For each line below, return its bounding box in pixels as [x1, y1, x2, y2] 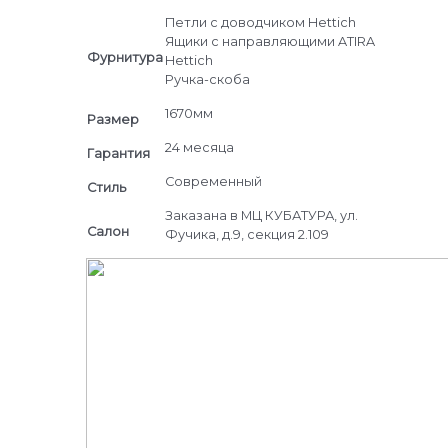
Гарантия [86, 145, 150, 161]
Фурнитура [86, 49, 163, 65]
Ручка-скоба [164, 71, 250, 87]
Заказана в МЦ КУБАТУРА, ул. [164, 207, 358, 223]
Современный [164, 173, 262, 189]
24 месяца [164, 139, 234, 155]
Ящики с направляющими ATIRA [164, 33, 375, 49]
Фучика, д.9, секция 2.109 [164, 226, 329, 242]
